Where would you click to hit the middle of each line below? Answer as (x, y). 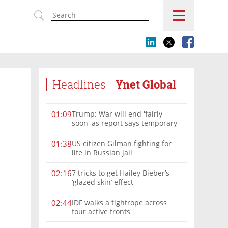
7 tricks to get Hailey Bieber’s (121, 173)
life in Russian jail (102, 152)
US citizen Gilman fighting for (122, 143)
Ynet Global (146, 84)
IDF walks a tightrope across (119, 202)
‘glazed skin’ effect (103, 182)
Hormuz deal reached (109, 132)
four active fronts (101, 211)
